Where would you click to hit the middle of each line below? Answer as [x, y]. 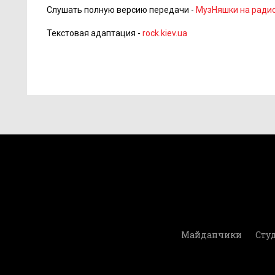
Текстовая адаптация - [95, 33]
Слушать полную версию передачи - [121, 10]
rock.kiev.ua [165, 33]
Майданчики [211, 234]
